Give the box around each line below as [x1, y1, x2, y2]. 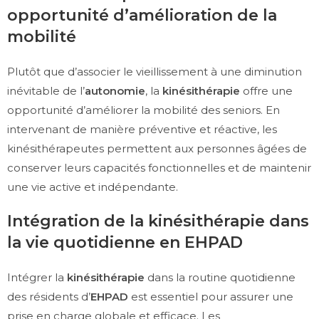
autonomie [85, 84, 145, 98]
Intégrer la [7, 271, 67, 285]
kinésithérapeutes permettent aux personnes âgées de [7, 142, 307, 156]
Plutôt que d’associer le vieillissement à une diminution [7, 65, 302, 79]
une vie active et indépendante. [7, 180, 178, 194]
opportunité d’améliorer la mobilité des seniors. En [7, 103, 280, 117]
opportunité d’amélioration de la [7, 6, 277, 26]
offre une [240, 84, 293, 98]
